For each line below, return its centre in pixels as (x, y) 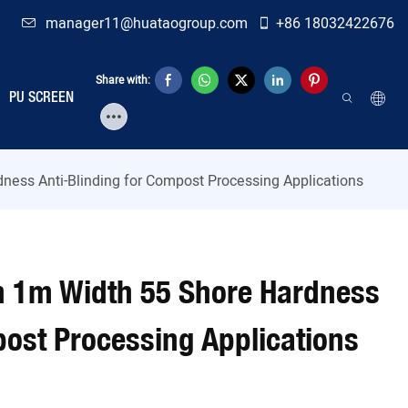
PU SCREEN (41, 98)
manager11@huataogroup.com (148, 24)
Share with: (122, 80)
